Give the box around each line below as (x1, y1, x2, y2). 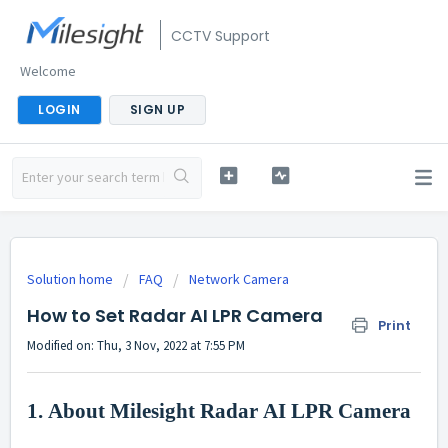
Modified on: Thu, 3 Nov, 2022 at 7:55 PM (27, 337, 245, 354)
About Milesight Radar (48, 399, 258, 424)
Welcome (20, 62, 76, 80)
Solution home (27, 270, 116, 288)
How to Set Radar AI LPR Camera (27, 303, 323, 328)
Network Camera (189, 270, 289, 288)
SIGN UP (129, 101, 185, 118)
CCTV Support (171, 26, 270, 46)
